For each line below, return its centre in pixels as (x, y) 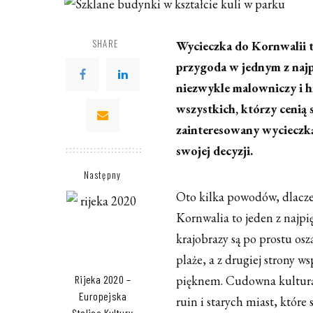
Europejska (102, 296)
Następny (103, 175)
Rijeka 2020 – (103, 279)
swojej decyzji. (214, 151)
